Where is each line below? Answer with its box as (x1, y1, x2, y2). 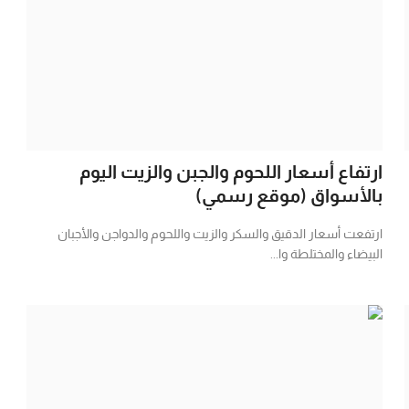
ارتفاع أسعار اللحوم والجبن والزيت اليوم (79, 161, 383, 182)
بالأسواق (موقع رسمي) (194, 184, 383, 205)
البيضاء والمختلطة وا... (269, 246, 383, 261)
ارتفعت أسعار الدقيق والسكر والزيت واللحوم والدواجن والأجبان (57, 225, 383, 241)
